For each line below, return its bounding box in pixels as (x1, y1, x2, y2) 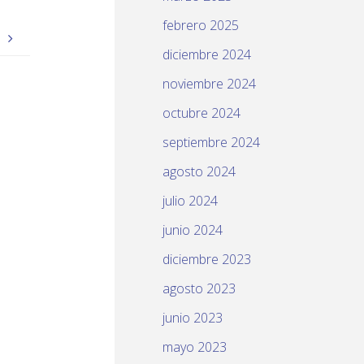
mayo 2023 (162, 338, 227, 357)
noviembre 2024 (162, 75, 256, 93)
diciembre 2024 (162, 45, 251, 64)
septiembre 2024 (162, 133, 260, 152)
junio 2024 (162, 221, 223, 240)
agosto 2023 (162, 279, 236, 298)
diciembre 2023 (162, 250, 251, 269)
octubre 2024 (162, 104, 240, 123)
